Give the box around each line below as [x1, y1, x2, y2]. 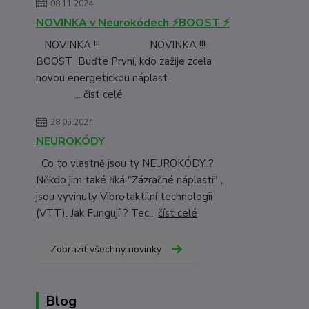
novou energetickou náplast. [36, 71, 236, 85]
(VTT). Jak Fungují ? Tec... [36, 206, 158, 220]
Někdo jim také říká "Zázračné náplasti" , [36, 173, 226, 187]
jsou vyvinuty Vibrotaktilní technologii [36, 190, 212, 203]
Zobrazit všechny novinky [50, 243, 161, 256]
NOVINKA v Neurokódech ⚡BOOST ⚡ [36, 15, 230, 30]
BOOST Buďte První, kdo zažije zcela [36, 54, 212, 68]
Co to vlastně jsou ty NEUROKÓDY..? [36, 157, 214, 170]
